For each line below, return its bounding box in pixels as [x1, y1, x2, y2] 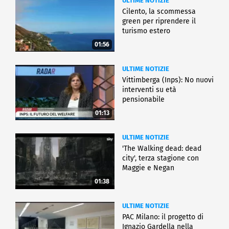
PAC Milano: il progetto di [122, 212, 203, 221]
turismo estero [122, 26, 170, 35]
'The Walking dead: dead [122, 144, 201, 153]
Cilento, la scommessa [122, 7, 196, 16]
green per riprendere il [122, 16, 196, 26]
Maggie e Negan [122, 163, 174, 172]
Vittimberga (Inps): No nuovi [122, 75, 214, 84]
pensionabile [122, 95, 165, 104]
